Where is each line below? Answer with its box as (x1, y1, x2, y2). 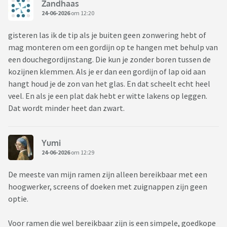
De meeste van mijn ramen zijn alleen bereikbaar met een (8, 169, 207, 180)
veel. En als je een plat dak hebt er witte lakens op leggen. (8, 91, 207, 101)
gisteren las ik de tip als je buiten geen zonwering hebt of (8, 30, 206, 41)
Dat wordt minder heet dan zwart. (8, 103, 125, 113)
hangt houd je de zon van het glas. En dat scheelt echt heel (8, 79, 210, 89)
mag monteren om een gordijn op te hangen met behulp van (8, 42, 218, 53)
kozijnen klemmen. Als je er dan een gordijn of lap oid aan (8, 66, 206, 77)
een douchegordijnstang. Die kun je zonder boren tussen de (8, 54, 211, 65)
